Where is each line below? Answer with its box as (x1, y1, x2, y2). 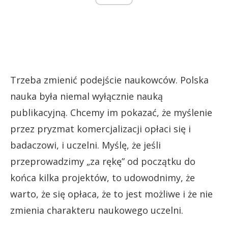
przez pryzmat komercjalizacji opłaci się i (10, 122, 191, 135)
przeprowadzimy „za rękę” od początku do (10, 155, 195, 167)
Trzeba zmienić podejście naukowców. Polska (10, 73, 209, 86)
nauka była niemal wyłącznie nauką (10, 90, 163, 102)
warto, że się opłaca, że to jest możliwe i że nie (10, 187, 213, 200)
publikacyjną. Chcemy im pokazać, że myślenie (10, 106, 212, 119)
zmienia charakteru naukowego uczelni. (10, 204, 183, 216)
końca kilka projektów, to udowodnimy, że (10, 171, 195, 184)
